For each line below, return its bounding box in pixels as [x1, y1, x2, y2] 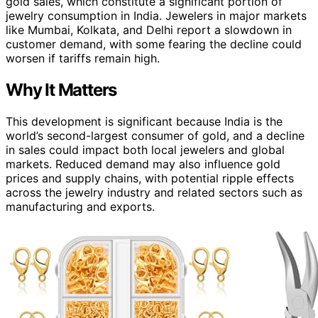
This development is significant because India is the [6, 114, 283, 128]
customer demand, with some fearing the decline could [6, 36, 302, 51]
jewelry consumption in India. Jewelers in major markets [6, 8, 307, 23]
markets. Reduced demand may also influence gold [6, 156, 280, 171]
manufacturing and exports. [6, 199, 155, 214]
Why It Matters [6, 79, 117, 100]
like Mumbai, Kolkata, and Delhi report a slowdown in [6, 22, 292, 37]
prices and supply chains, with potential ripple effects [6, 170, 294, 185]
